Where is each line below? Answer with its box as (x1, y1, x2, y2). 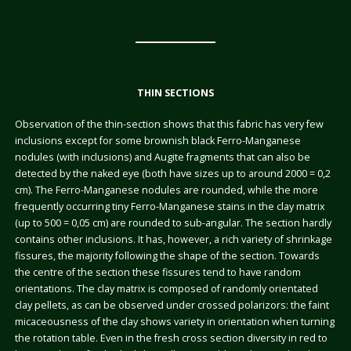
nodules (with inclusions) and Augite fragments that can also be (14, 150, 310, 164)
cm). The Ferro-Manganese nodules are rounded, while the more (14, 183, 318, 197)
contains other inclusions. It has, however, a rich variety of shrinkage (14, 232, 332, 246)
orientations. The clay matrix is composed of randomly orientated (14, 281, 318, 295)
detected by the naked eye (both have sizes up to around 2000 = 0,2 (14, 166, 331, 180)
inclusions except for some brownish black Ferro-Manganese (14, 133, 301, 147)
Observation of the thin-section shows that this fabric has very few (14, 117, 324, 131)
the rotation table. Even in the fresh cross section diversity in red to (14, 331, 327, 345)
